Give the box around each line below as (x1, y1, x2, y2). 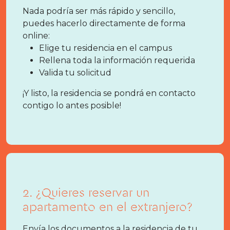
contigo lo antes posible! (23, 101, 121, 110)
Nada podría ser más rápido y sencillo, (23, 6, 175, 16)
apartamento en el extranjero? (23, 200, 196, 215)
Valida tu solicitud (39, 68, 111, 78)
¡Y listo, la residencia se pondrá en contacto (23, 88, 196, 98)
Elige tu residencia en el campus (39, 43, 172, 53)
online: (23, 31, 50, 41)
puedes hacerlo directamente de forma (23, 18, 185, 28)
